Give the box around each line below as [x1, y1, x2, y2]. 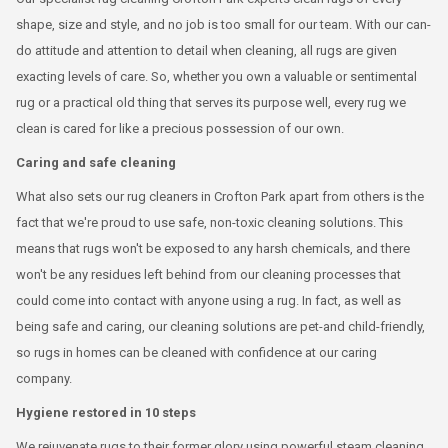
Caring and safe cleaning [16, 154, 176, 170]
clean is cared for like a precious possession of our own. [16, 120, 344, 136]
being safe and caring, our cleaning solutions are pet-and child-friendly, [16, 318, 425, 334]
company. [16, 370, 72, 386]
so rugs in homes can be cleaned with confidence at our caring [16, 344, 377, 360]
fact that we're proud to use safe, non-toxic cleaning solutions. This [16, 214, 403, 230]
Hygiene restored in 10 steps [16, 404, 196, 420]
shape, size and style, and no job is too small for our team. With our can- [16, 16, 431, 32]
